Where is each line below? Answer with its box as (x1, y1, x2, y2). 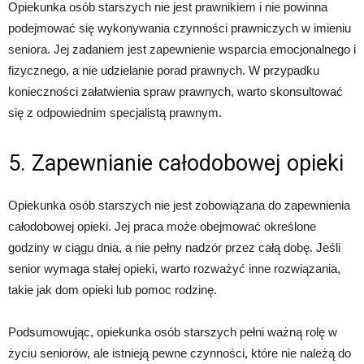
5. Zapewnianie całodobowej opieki (8, 150, 344, 176)
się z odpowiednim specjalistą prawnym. (8, 106, 222, 119)
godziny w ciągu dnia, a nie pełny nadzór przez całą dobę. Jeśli (8, 240, 340, 254)
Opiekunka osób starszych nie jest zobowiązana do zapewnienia (8, 198, 350, 212)
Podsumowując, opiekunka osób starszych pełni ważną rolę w (8, 325, 337, 339)
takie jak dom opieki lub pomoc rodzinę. (8, 283, 217, 297)
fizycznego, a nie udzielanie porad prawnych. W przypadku (8, 63, 319, 77)
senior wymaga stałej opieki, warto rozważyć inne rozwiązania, (8, 262, 340, 275)
